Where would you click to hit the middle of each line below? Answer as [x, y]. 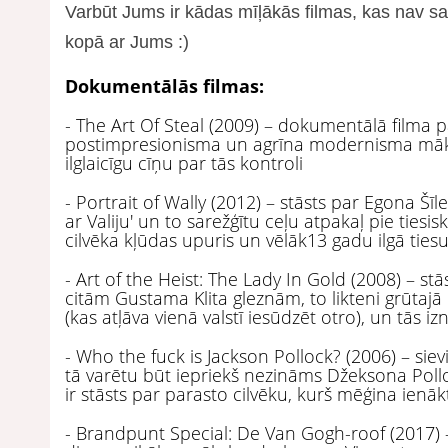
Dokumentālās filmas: [164, 85]
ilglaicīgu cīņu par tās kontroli [184, 162]
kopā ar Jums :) [127, 41]
